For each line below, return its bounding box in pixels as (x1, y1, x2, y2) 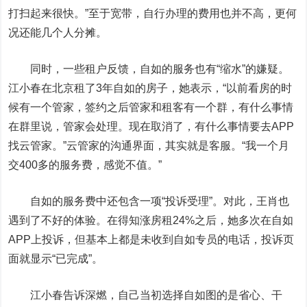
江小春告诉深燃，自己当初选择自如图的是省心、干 (8, 289, 283, 301)
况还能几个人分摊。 (8, 27, 108, 38)
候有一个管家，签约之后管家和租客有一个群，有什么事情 (8, 101, 294, 113)
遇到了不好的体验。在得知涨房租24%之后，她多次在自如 (8, 214, 294, 226)
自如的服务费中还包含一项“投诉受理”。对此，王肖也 (8, 195, 290, 207)
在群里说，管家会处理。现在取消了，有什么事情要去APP (8, 121, 295, 132)
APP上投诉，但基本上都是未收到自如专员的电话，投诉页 (8, 234, 295, 245)
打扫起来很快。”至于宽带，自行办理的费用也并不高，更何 (8, 8, 297, 19)
